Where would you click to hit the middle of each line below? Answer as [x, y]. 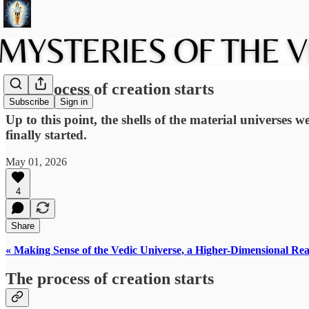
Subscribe [29, 102]
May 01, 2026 [36, 161]
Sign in [74, 102]
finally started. [46, 134]
